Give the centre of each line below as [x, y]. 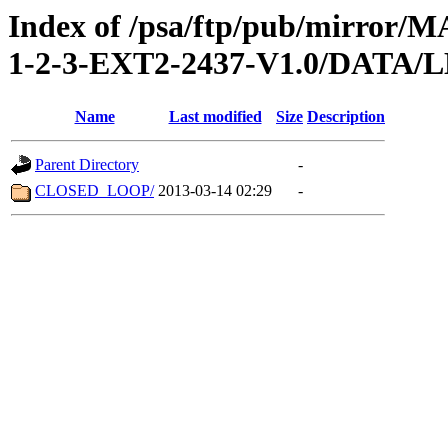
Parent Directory [87, 165]
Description [346, 117]
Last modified [215, 117]
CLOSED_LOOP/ [94, 191]
